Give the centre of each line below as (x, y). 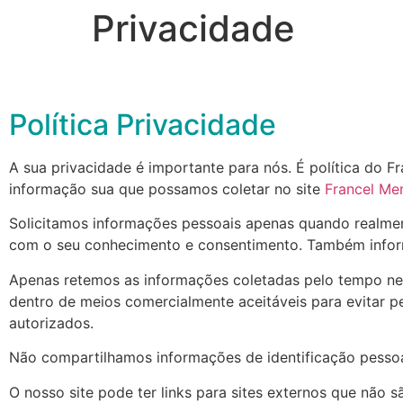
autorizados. (51, 322)
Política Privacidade (143, 125)
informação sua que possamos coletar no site (167, 189)
